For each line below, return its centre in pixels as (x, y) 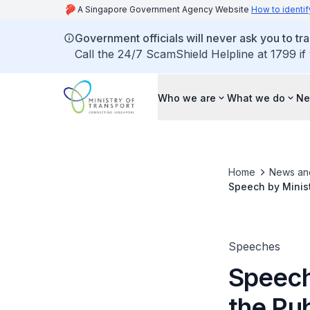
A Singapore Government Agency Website (164, 9)
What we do (256, 98)
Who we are (187, 98)
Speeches (254, 246)
